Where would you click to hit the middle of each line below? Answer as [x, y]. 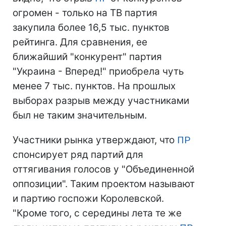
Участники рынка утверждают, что [95, 140]
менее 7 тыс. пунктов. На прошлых [94, 86]
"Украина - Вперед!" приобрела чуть [98, 71]
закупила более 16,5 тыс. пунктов [91, 27]
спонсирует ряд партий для [78, 155]
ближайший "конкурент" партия [87, 57]
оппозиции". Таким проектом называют [104, 184]
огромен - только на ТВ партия [85, 13]
